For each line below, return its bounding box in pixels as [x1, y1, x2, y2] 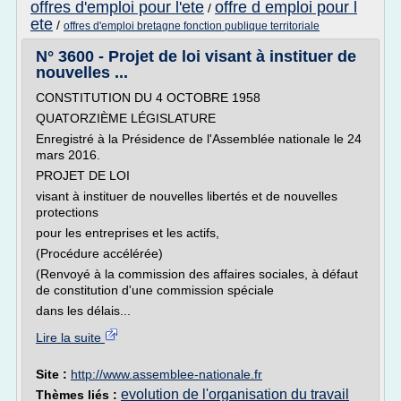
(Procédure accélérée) [36, 246, 163, 260]
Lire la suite [36, 330, 105, 345]
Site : [36, 367, 71, 381]
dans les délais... [36, 303, 131, 318]
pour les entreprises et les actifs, [36, 226, 219, 240]
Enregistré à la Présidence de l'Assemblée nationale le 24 [36, 132, 362, 146]
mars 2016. [36, 148, 100, 162]
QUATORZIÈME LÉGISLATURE [36, 111, 216, 125]
